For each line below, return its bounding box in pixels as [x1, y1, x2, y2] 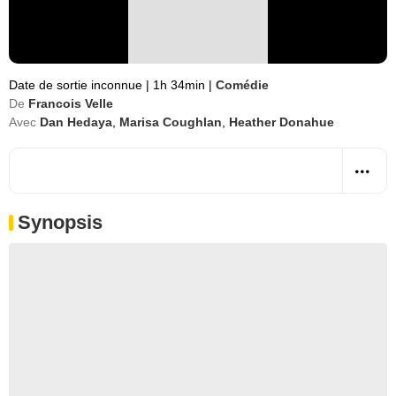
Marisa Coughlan [119, 115, 222, 129]
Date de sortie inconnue [9, 78, 146, 92]
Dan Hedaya [40, 115, 112, 129]
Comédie [216, 78, 269, 92]
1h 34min [149, 78, 209, 92]
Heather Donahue [229, 115, 334, 129]
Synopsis [18, 211, 103, 233]
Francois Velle [28, 96, 113, 110]
